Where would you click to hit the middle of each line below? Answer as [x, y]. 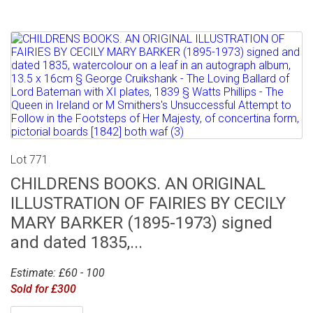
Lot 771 [29, 159]
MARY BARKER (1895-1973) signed [141, 223]
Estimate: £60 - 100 [58, 272]
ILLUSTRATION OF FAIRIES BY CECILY [148, 203]
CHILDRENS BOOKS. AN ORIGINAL [138, 183]
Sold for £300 [43, 289]
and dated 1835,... [77, 242]
